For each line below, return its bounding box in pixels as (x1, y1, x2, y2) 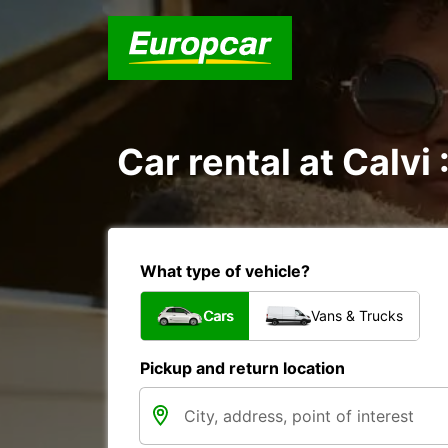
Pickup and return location (140, 358, 345, 378)
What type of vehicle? (140, 261, 310, 281)
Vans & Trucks (311, 307, 403, 324)
